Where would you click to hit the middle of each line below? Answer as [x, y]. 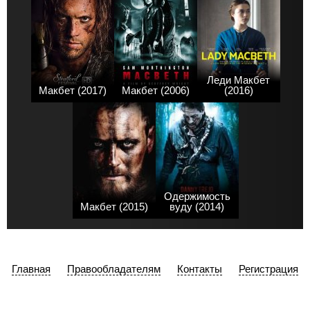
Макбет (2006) [155, 90]
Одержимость [197, 196]
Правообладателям [114, 268]
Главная [31, 268]
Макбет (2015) [114, 206]
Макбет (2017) [72, 90]
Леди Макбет [238, 80]
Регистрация [268, 268]
